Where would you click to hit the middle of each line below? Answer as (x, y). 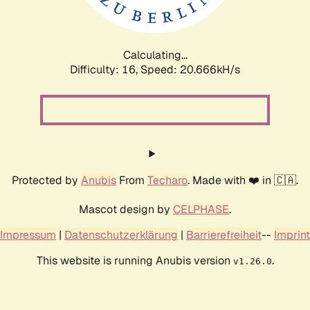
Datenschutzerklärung (121, 235)
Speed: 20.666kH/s (190, 69)
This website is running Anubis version (135, 260)
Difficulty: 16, (105, 69)
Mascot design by (126, 209)
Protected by (46, 180)
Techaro (167, 180)
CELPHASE (201, 209)
